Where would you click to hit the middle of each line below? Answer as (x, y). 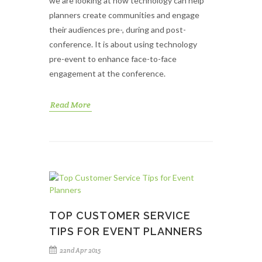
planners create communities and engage (124, 15)
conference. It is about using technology (123, 44)
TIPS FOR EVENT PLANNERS (126, 231)
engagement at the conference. (107, 73)
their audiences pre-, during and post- (118, 30)
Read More (70, 105)
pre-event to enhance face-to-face (113, 59)
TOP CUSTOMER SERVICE (120, 216)
